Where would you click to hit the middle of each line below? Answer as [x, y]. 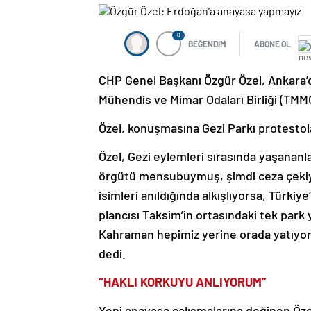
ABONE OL [272, 44]
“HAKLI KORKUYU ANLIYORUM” [183, 282]
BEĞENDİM [207, 44]
